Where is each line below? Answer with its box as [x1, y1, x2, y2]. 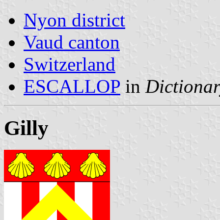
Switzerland [24, 53, 115, 75]
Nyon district [24, 9, 125, 30]
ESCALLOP [24, 75, 120, 97]
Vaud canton [24, 31, 120, 53]
